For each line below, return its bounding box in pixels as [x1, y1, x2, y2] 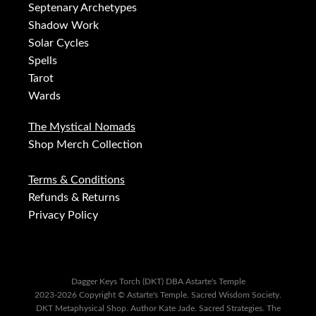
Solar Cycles [28, 37, 89, 49]
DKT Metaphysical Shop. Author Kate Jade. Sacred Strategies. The [35, 304, 281, 313]
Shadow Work [28, 20, 99, 32]
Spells [28, 55, 57, 67]
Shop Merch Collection [28, 139, 142, 151]
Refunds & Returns [28, 192, 120, 204]
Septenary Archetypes [28, 2, 137, 14]
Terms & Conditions [28, 174, 125, 186]
